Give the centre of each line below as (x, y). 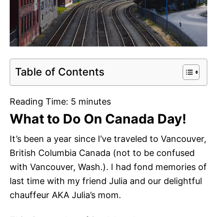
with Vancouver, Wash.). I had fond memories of (108, 167)
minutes (95, 102)
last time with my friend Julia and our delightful (106, 181)
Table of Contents (60, 71)
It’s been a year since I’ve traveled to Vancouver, (108, 139)
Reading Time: (40, 102)
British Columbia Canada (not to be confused (102, 153)
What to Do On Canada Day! (98, 119)
